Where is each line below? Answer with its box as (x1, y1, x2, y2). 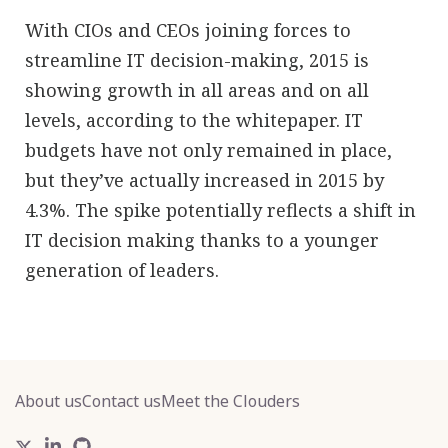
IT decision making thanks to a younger (25, 227, 379, 252)
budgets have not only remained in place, (25, 137, 392, 162)
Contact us (82, 390, 161, 412)
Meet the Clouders (161, 390, 300, 412)
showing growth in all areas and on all (25, 77, 369, 102)
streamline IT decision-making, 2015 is (25, 47, 369, 72)
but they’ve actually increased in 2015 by (25, 167, 384, 192)
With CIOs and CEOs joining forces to (25, 17, 351, 42)
